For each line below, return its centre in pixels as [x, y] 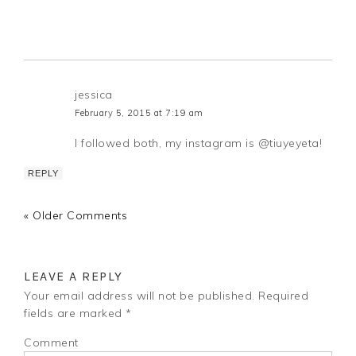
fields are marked [75, 313]
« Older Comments [76, 215]
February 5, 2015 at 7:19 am [139, 112]
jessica [94, 94]
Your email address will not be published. [139, 295]
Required [282, 295]
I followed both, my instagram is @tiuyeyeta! [199, 143]
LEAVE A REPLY [74, 276]
